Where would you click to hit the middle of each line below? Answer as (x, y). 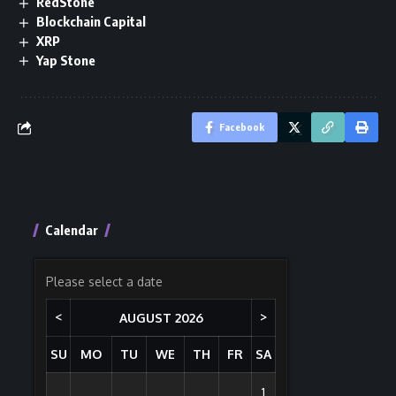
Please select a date (104, 282)
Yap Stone (66, 60)
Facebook (242, 127)
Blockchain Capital (91, 21)
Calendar (72, 230)
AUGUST (145, 318)
